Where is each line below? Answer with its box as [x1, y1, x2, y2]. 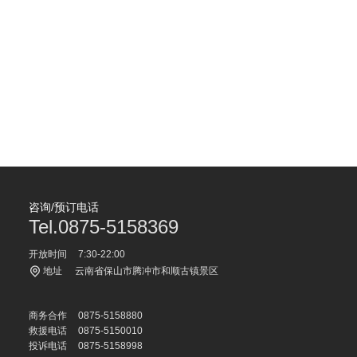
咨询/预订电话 [29, 201, 99, 214]
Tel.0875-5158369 [29, 216, 178, 238]
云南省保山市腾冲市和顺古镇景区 [75, 265, 218, 277]
